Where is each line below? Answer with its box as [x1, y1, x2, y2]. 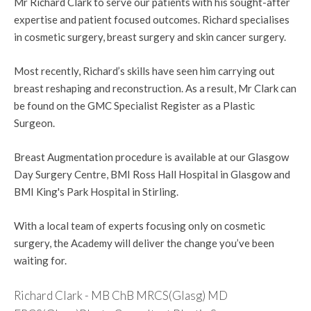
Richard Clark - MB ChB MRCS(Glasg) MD [14, 288, 228, 303]
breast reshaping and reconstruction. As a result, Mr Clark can [14, 82, 296, 94]
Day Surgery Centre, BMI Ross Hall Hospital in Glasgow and [14, 168, 290, 180]
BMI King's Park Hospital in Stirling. [14, 185, 178, 198]
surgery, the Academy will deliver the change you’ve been [14, 237, 274, 249]
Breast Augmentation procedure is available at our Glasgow [14, 151, 289, 163]
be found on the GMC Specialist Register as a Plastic [14, 99, 255, 112]
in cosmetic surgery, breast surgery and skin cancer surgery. [14, 31, 286, 43]
